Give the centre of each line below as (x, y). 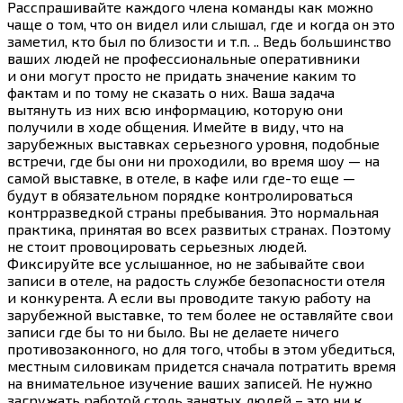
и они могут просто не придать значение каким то (182, 76)
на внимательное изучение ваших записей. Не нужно (190, 383)
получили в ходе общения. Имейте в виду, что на (175, 127)
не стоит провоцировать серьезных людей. (157, 246)
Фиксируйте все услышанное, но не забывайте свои (186, 264)
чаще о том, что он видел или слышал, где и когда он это (201, 24)
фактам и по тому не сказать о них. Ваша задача (171, 93)
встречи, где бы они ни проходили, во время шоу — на (193, 161)
